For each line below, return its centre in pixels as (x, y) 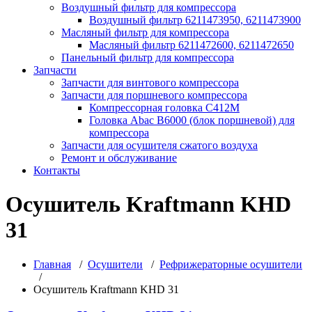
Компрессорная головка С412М (164, 107)
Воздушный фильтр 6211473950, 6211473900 (195, 19)
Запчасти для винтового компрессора (150, 82)
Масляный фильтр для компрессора (145, 32)
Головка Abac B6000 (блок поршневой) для (192, 120)
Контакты (57, 170)
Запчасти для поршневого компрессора (154, 95)
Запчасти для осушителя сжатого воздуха (159, 145)
